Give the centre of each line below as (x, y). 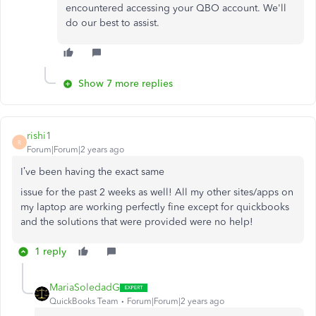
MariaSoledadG (85, 287)
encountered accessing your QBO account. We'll (176, 8)
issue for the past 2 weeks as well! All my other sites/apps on (157, 192)
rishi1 (39, 136)
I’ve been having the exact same (92, 172)
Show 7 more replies (126, 84)
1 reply (50, 251)
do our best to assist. (113, 23)
